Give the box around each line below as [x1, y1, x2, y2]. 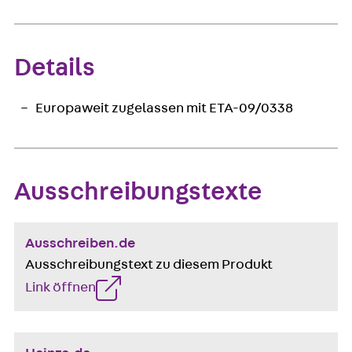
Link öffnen [24, 280, 96, 295]
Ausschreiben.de [24, 236, 135, 251]
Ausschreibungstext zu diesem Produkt [24, 257, 273, 272]
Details [14, 56, 95, 80]
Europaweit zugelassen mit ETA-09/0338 [35, 101, 293, 115]
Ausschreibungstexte [14, 180, 262, 204]
